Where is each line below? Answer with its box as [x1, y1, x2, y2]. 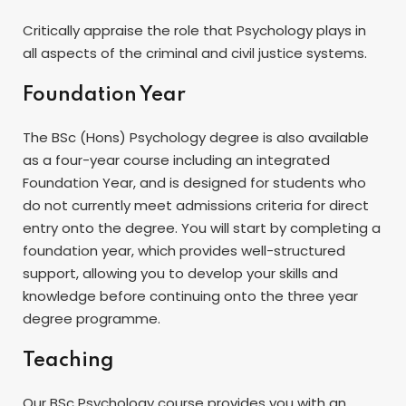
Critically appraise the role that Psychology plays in [23, 20, 366, 40]
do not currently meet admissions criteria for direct [23, 195, 369, 215]
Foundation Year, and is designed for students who [23, 172, 366, 192]
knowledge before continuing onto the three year [23, 285, 358, 305]
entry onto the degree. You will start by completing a [23, 217, 381, 237]
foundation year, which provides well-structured [23, 240, 345, 260]
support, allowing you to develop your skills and [23, 263, 338, 283]
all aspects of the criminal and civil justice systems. [23, 43, 367, 63]
